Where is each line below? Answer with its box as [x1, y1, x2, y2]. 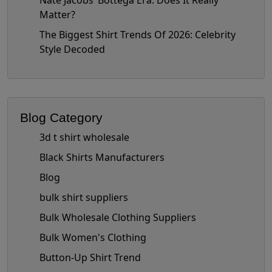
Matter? [39, 8, 75, 22]
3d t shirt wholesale [39, 131, 129, 144]
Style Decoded [39, 42, 105, 56]
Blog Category [20, 110, 103, 125]
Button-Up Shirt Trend [39, 251, 141, 265]
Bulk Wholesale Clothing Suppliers [39, 211, 196, 225]
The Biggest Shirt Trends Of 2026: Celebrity [39, 28, 236, 42]
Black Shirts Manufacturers [39, 151, 165, 165]
